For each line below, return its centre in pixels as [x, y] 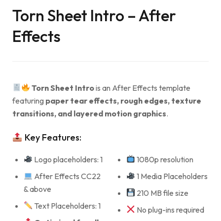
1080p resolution [164, 159]
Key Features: [52, 137]
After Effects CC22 [67, 176]
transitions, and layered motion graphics [89, 113]
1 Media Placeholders [171, 176]
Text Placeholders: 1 [67, 205]
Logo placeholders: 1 [68, 159]
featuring [29, 100]
